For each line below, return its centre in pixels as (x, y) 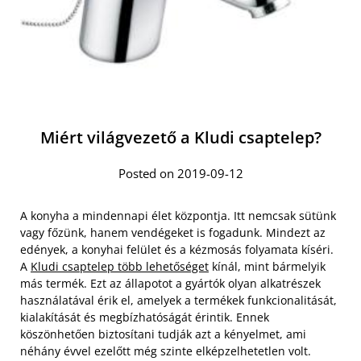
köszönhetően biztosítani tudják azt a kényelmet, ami (163, 334)
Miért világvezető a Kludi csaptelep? (180, 137)
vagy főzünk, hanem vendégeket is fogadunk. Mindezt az (173, 232)
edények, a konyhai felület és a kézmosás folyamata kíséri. (177, 249)
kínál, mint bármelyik (267, 266)
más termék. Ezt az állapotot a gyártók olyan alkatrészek (170, 283)
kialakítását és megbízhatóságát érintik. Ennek (145, 317)
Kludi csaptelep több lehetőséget (120, 266)
